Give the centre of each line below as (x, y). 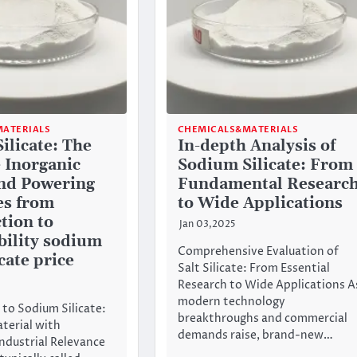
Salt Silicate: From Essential (253, 269)
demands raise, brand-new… (255, 336)
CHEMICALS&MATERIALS (238, 129)
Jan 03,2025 (207, 224)
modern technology (231, 302)
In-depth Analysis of (256, 146)
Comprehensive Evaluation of (258, 252)
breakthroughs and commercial (262, 319)
